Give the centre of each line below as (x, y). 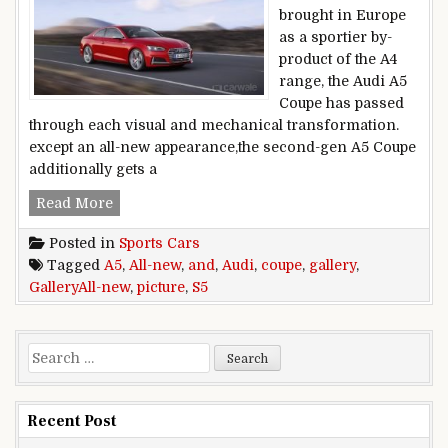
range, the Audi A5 (343, 81)
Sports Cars (159, 243)
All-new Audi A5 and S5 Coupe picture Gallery (269, 202)
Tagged (73, 265)
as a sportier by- (335, 37)
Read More (74, 203)
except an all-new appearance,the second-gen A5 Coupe (222, 147)
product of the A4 (338, 59)
